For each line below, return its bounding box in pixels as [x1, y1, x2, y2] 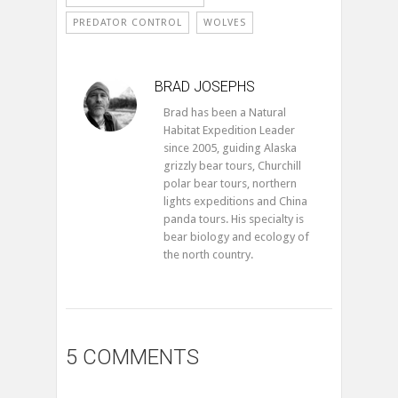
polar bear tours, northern [163, 176, 297, 190]
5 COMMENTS [66, 344, 199, 370]
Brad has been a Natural [163, 105, 286, 119]
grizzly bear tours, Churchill [163, 158, 301, 172]
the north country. [163, 247, 253, 261]
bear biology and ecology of [163, 229, 309, 243]
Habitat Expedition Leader [163, 123, 295, 137]
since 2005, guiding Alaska [163, 140, 297, 155]
